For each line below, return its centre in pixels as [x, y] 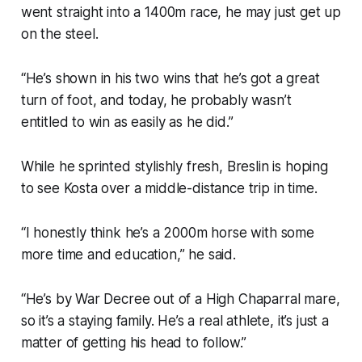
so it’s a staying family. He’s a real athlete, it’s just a [175, 320]
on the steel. [59, 34]
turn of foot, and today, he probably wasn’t [156, 100]
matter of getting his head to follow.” [134, 342]
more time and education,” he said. [128, 254]
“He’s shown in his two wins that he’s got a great [170, 78]
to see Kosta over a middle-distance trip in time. [169, 188]
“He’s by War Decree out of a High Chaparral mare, [180, 299]
